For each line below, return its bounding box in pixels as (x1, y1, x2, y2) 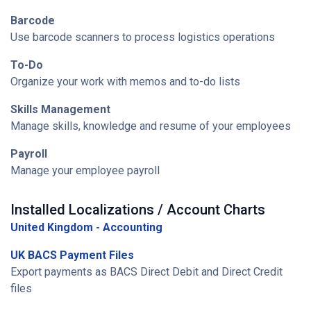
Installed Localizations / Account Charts (10, 201, 265, 218)
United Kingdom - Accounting (10, 221, 162, 234)
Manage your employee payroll (10, 164, 160, 177)
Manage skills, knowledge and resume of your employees (10, 119, 291, 133)
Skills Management (10, 103, 110, 116)
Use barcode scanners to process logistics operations (10, 31, 275, 44)
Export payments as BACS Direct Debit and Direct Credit (10, 265, 283, 278)
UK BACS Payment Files (10, 249, 134, 262)
